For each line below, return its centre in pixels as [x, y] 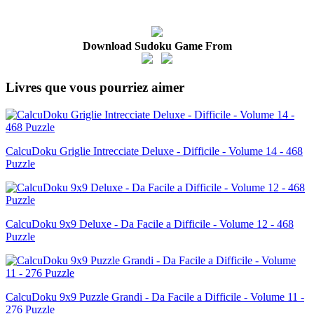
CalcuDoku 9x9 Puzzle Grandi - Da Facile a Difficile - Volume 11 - [155, 296]
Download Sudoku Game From [157, 46]
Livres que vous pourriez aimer [95, 88]
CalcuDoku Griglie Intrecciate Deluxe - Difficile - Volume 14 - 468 [154, 151]
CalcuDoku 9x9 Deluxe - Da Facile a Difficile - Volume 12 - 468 [150, 224]
